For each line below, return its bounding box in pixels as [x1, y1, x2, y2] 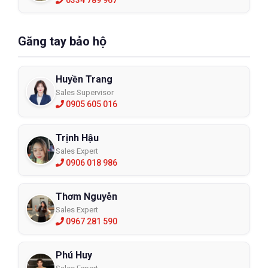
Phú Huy [56, 249, 92, 261]
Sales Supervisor [56, 87, 114, 97]
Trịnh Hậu [56, 132, 99, 144]
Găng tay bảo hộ [18, 33, 106, 48]
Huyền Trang [56, 73, 112, 85]
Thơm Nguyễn [56, 190, 117, 202]
